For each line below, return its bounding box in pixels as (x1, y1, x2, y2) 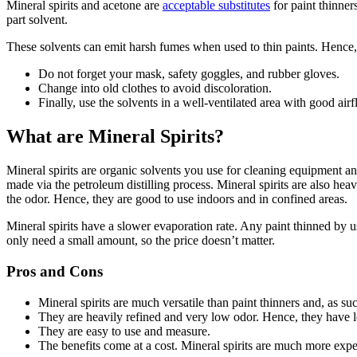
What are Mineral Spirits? (6, 126, 224, 147)
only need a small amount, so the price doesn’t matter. (6, 233, 275, 248)
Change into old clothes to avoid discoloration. (38, 81, 272, 96)
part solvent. (6, 13, 68, 27)
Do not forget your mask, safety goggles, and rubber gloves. (38, 67, 339, 81)
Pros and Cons (6, 262, 103, 280)
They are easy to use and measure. (38, 324, 210, 338)
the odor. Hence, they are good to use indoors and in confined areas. (6, 192, 347, 206)
